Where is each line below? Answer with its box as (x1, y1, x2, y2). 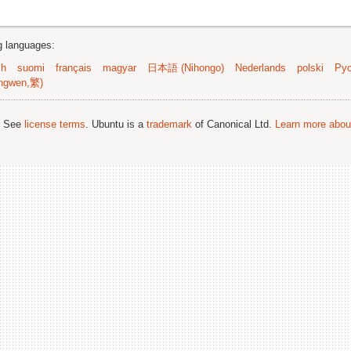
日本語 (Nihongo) (147, 62, 224, 74)
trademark (147, 118, 192, 131)
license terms (24, 118, 85, 131)
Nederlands (235, 62, 286, 74)
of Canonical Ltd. (192, 118, 275, 131)
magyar (103, 62, 136, 74)
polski (297, 62, 324, 74)
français (56, 62, 92, 74)
